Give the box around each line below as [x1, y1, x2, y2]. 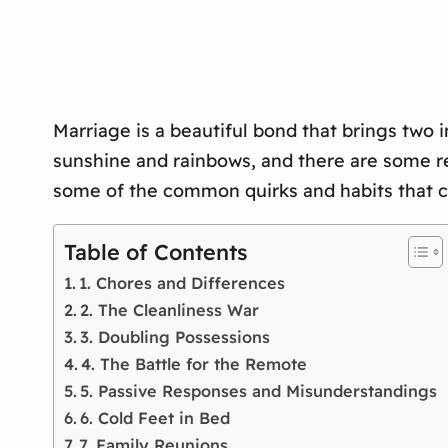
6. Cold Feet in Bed [80, 407, 231, 428]
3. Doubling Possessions [80, 326, 271, 347]
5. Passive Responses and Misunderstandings [80, 380, 438, 401]
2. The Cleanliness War [80, 299, 260, 320]
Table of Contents [63, 237, 247, 265]
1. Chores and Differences [79, 272, 286, 293]
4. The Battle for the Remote [81, 353, 308, 374]
